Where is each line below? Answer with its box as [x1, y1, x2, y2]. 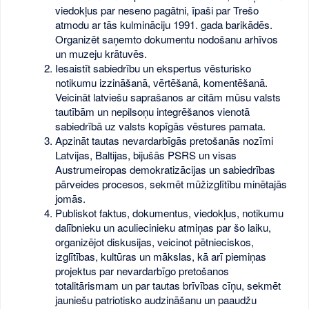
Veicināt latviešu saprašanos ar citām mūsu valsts [55, 89, 281, 104]
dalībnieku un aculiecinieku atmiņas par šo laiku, [55, 219, 272, 235]
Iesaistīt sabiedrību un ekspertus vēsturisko [55, 60, 252, 75]
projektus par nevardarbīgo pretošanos [55, 263, 230, 278]
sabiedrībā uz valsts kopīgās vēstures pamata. [55, 118, 266, 133]
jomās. [55, 190, 86, 206]
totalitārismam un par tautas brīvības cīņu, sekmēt [55, 277, 281, 292]
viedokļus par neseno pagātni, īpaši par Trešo [55, 2, 259, 17]
